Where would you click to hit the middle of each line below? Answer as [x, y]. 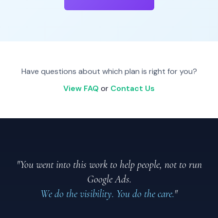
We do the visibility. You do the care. [107, 193]
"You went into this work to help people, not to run [109, 164]
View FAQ [81, 88]
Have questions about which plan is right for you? [109, 71]
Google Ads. [109, 179]
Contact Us [133, 88]
